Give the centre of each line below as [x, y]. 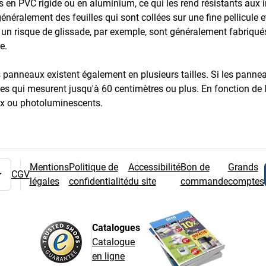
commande [204, 181]
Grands [243, 167]
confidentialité [98, 181]
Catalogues [116, 227]
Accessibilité [154, 167]
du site [142, 181]
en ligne [108, 256]
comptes [246, 181]
